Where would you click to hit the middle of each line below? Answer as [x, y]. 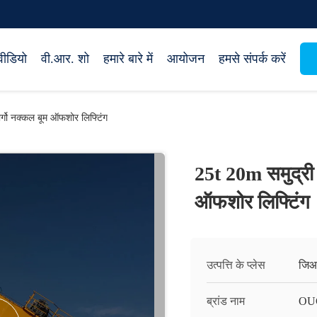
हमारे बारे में [128, 59]
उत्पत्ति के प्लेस [236, 265]
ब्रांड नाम [226, 301]
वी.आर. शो [65, 59]
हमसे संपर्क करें [252, 59]
